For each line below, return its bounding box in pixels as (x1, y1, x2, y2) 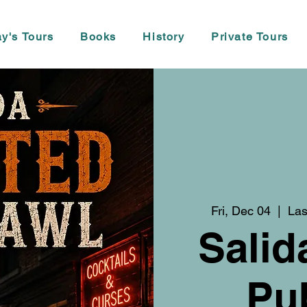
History (143, 30, 185, 43)
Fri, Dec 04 (211, 203, 271, 218)
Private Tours (210, 30, 288, 43)
